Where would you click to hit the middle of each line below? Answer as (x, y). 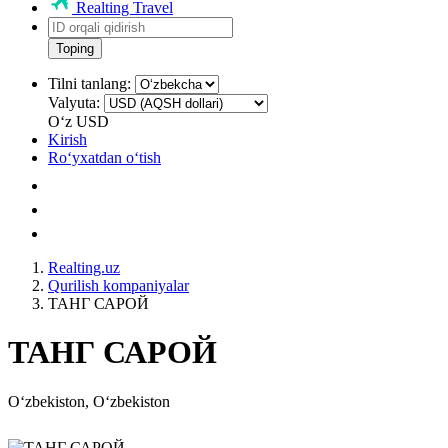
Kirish (67, 139)
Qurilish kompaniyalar (118, 285)
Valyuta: (74, 102)
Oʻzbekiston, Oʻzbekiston (89, 401)
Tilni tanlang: (89, 83)
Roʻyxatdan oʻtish (104, 157)
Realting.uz (84, 267)
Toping (75, 48)
